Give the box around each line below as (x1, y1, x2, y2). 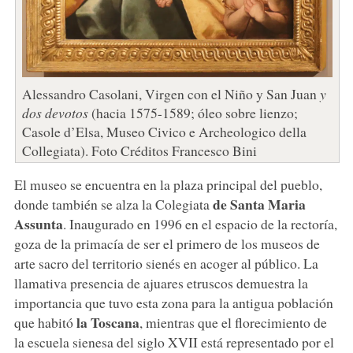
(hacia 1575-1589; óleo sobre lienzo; (87, 102, 298, 122)
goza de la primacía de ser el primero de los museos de (13, 233, 320, 253)
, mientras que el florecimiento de (139, 312, 327, 332)
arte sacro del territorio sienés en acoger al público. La (13, 253, 318, 273)
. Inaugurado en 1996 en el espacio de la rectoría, (62, 214, 337, 233)
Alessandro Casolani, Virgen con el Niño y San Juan (21, 84, 320, 103)
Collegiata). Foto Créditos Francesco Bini (21, 140, 257, 160)
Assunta (13, 213, 63, 234)
